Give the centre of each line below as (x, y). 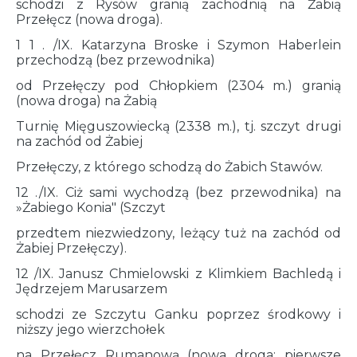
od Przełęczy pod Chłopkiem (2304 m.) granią (178, 86)
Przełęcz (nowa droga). (89, 20)
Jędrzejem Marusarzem (92, 289)
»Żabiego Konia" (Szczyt (91, 208)
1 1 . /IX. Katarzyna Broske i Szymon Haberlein (178, 45)
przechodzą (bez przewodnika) (116, 61)
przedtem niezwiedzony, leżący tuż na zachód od (178, 233)
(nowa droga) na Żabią (86, 101)
